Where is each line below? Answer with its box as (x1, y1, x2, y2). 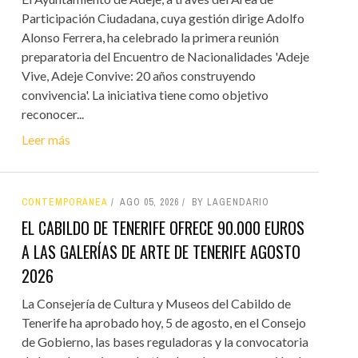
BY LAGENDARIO (191, 195, 269, 209)
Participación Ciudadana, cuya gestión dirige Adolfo (21, 10, 304, 26)
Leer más (21, 131, 70, 147)
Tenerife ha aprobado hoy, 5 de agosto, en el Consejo (21, 314, 306, 330)
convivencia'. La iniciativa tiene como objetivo (21, 86, 268, 102)
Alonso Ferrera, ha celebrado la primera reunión (21, 29, 279, 45)
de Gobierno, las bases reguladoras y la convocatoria (21, 333, 308, 349)
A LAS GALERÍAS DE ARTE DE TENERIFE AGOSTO (21, 239, 300, 264)
